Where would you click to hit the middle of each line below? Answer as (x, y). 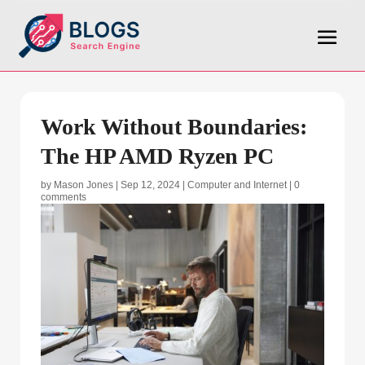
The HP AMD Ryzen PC (157, 156)
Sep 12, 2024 (150, 185)
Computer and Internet (237, 185)
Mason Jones (84, 185)
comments (64, 197)
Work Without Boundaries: (174, 126)
